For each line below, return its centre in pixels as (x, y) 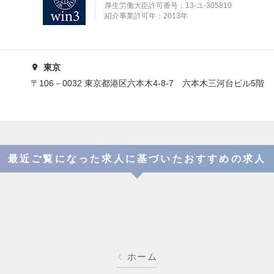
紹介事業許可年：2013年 (146, 16)
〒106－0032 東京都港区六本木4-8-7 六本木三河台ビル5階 (147, 83)
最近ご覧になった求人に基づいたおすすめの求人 (137, 158)
